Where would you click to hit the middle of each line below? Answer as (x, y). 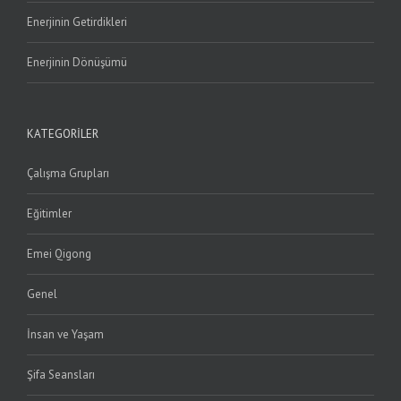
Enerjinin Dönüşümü (77, 62)
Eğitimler (49, 213)
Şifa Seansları (61, 374)
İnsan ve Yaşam (65, 334)
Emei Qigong (59, 253)
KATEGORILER (63, 133)
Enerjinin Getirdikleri (77, 21)
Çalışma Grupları (68, 173)
